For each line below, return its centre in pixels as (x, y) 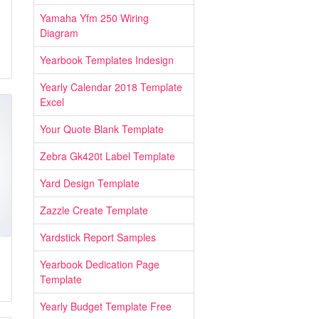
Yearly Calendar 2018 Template (111, 87)
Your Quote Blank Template (102, 129)
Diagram (59, 33)
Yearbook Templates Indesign (107, 60)
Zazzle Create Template (94, 210)
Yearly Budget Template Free (106, 306)
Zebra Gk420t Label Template (108, 156)
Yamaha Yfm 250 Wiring (94, 18)
